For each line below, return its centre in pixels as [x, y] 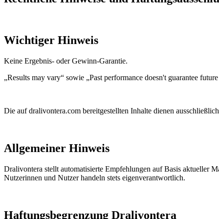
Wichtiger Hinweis [51, 40]
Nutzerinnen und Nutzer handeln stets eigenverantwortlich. [95, 177]
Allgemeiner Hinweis [57, 148]
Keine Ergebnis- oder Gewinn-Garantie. [66, 61]
